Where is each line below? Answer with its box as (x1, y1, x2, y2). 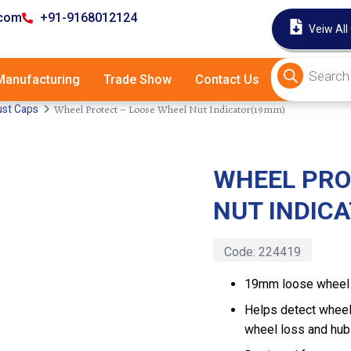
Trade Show (103, 72, 172, 87)
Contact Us (195, 72, 259, 87)
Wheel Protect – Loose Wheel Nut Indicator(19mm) (54, 102, 285, 117)
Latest (92, 168, 126, 181)
